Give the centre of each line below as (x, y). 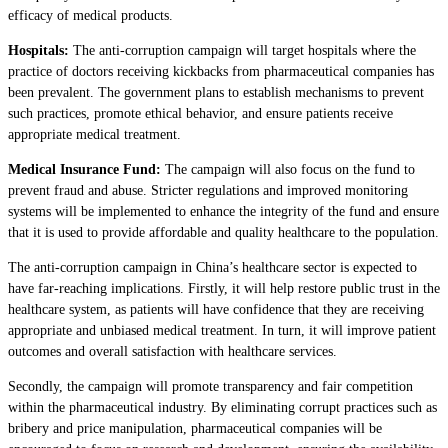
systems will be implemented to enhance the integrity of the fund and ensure (223, 211)
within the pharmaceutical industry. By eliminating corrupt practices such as (222, 407)
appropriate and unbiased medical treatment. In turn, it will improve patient (222, 330)
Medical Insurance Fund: (84, 169)
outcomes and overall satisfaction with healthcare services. (172, 351)
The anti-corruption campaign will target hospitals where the (242, 50)
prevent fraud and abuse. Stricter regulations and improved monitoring (208, 190)
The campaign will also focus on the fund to (288, 169)
